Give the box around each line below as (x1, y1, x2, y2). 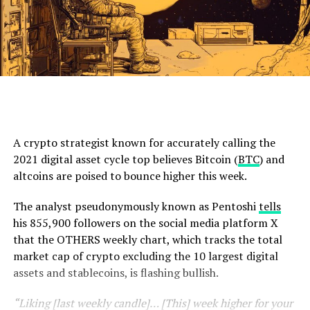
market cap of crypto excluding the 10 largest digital (12, 248, 278, 264)
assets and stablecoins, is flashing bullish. (12, 265, 219, 281)
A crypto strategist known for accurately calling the (12, 135, 275, 151)
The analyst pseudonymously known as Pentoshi (12, 199, 259, 215)
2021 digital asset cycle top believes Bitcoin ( (12, 152, 238, 167)
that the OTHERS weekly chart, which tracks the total (12, 232, 282, 248)
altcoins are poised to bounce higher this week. (12, 168, 247, 184)
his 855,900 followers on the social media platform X (12, 215, 278, 231)
